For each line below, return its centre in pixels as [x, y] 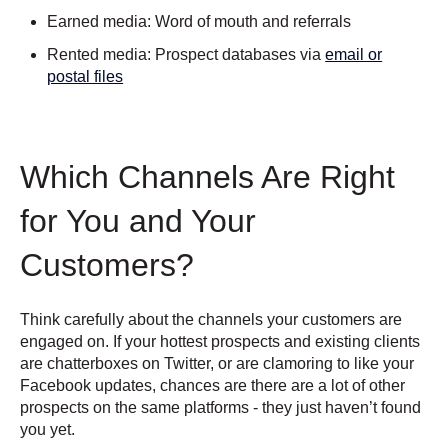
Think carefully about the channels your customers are [211, 319]
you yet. [47, 429]
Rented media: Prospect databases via [186, 54]
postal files [85, 76]
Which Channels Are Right [207, 176]
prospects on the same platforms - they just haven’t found [220, 407]
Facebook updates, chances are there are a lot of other [212, 385]
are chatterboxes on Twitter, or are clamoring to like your [217, 363]
